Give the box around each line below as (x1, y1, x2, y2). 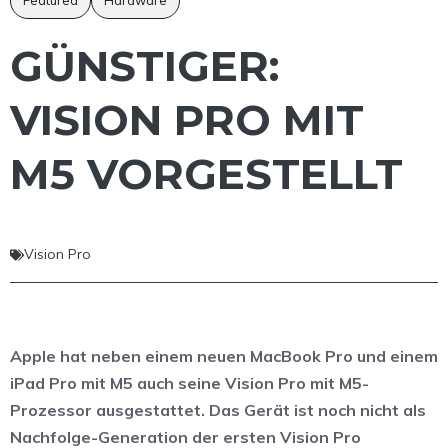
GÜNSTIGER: (10, 40, 279, 93)
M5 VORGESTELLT (10, 148, 403, 201)
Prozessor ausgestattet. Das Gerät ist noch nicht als (10, 400, 426, 421)
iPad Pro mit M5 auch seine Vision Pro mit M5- (10, 373, 369, 394)
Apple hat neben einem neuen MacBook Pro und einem (10, 346, 438, 367)
